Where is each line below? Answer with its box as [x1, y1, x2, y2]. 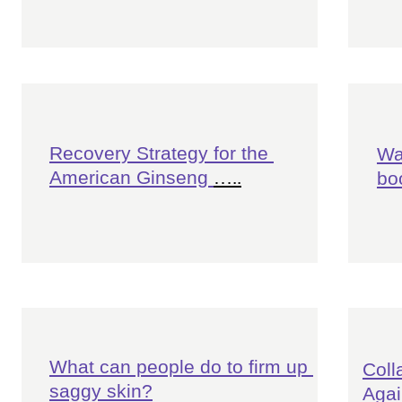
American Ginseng [48, 167, 214, 188]
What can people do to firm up [48, 356, 313, 377]
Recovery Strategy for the [48, 143, 274, 163]
